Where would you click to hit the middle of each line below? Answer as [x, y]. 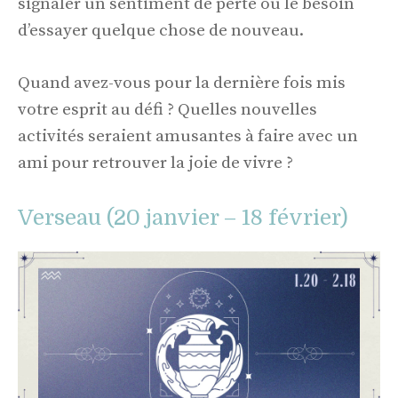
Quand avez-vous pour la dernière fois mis [182, 83]
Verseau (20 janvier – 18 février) [183, 218]
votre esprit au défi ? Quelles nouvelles [167, 109]
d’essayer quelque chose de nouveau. [161, 31]
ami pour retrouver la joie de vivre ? [155, 163]
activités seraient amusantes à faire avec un [188, 136]
